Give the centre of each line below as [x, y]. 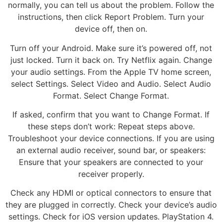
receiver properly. [111, 174]
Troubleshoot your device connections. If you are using [111, 138]
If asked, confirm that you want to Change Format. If [111, 114]
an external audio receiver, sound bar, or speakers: [111, 150]
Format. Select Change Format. [111, 95]
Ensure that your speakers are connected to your [111, 162]
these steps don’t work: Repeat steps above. [111, 126]
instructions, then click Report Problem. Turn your [111, 17]
